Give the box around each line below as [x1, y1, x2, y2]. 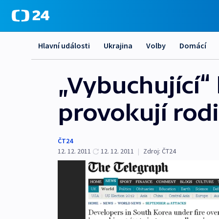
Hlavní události [38, 41, 90, 50]
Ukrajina [104, 41, 132, 50]
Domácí [179, 41, 206, 50]
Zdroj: [143, 147, 160, 155]
